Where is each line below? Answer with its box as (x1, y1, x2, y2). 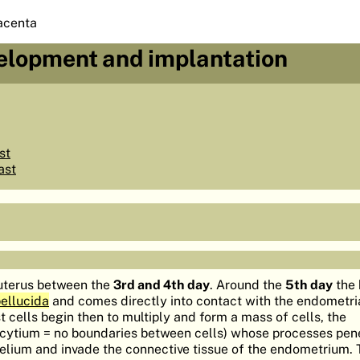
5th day (285, 276, 333, 293)
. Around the (210, 276, 285, 293)
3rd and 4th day (113, 276, 210, 293)
